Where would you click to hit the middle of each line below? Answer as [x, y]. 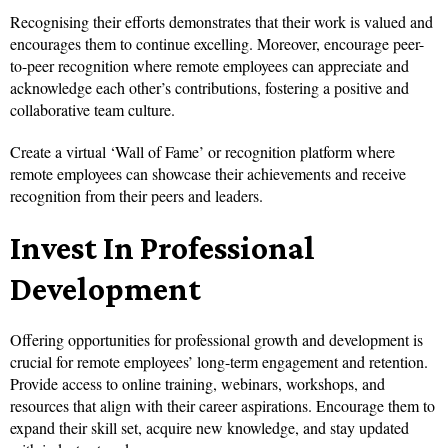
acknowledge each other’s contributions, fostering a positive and [209, 88]
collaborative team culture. [92, 110]
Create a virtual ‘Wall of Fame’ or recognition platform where [202, 152]
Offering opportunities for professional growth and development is [216, 340]
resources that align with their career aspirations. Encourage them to [222, 406]
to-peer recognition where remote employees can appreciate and [209, 66]
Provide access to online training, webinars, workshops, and [197, 384]
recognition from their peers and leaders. [136, 196]
